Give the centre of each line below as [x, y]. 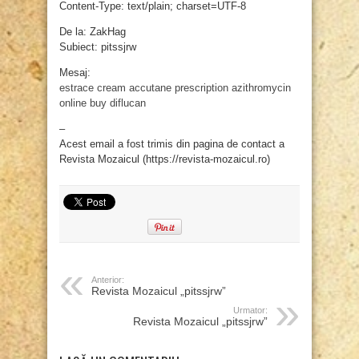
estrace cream [93, 88]
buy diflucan [118, 103]
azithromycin [261, 88]
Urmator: [250, 311]
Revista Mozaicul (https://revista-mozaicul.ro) [165, 159]
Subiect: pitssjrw [98, 47]
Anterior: [108, 280]
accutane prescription [179, 88]
